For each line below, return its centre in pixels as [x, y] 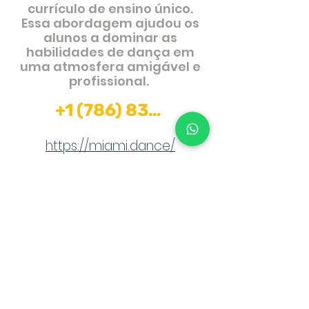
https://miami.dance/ [110, 146]
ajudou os [167, 23]
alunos [67, 38]
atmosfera [90, 67]
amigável [160, 67]
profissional [108, 81]
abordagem [94, 23]
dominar [132, 38]
